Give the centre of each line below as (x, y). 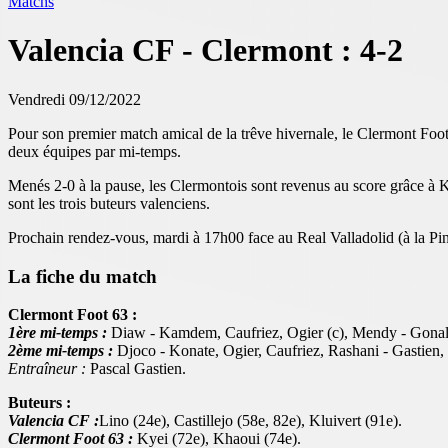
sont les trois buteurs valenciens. (109, 203)
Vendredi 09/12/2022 (74, 99)
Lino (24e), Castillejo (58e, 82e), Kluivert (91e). (250, 421)
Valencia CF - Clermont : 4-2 (205, 50)
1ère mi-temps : (57, 333)
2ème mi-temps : (60, 351)
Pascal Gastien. (136, 369)
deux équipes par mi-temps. (94, 151)
